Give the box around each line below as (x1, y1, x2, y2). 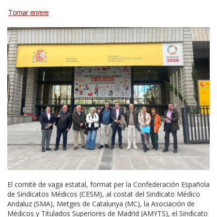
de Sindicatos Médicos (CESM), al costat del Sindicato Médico (7, 189, 200, 199)
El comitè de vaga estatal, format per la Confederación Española (7, 179, 210, 189)
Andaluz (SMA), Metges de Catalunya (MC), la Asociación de (7, 199, 195, 208)
